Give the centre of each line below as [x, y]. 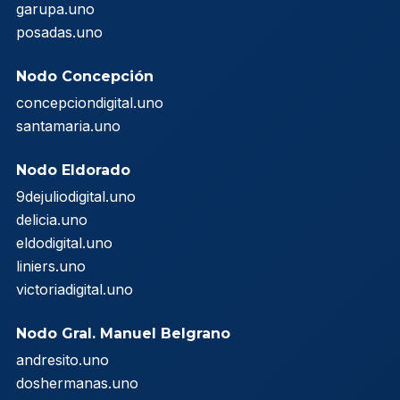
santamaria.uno [68, 125]
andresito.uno [62, 359]
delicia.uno [52, 219]
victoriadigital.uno [75, 289]
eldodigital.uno [64, 242]
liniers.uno [51, 266]
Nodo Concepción [85, 76]
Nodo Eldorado [73, 170]
